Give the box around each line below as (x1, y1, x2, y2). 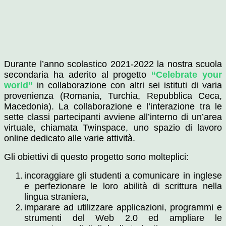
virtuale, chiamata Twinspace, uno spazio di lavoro (4, 123, 222, 133)
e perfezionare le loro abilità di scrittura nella (24, 181, 222, 192)
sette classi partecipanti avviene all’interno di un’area (4, 112, 222, 123)
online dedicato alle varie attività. (4, 133, 135, 144)
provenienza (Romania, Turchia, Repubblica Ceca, (4, 91, 222, 101)
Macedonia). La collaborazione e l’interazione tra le (4, 101, 222, 112)
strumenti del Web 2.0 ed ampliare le (24, 213, 222, 223)
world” (4, 80, 37, 91)
